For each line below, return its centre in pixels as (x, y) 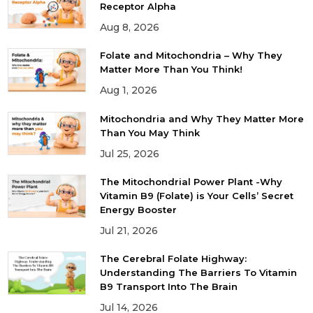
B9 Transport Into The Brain (168, 286)
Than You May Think (150, 132)
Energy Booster (138, 209)
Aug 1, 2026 (128, 90)
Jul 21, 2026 (129, 230)
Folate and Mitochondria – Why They (191, 56)
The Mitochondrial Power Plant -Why (191, 181)
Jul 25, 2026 (129, 153)
